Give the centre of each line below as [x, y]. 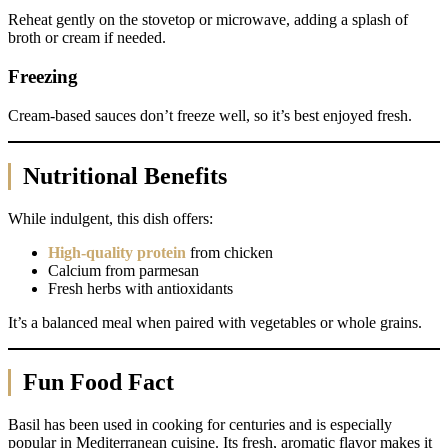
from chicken [229, 252]
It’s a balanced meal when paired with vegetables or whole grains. [215, 322]
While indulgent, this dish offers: [110, 218]
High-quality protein [117, 252]
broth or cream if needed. [87, 38]
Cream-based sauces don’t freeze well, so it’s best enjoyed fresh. [210, 115]
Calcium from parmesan [123, 270]
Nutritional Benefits [125, 175]
